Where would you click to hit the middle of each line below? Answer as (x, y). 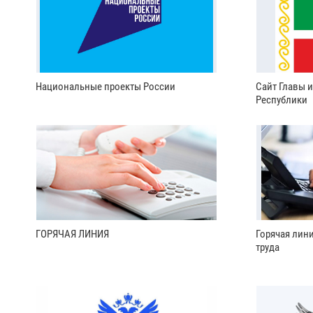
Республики (282, 100)
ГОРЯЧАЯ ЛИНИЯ (72, 234)
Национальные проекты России (105, 86)
